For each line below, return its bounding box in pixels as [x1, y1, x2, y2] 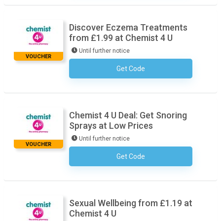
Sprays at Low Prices [69, 120, 153, 131]
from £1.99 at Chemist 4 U [69, 33, 173, 43]
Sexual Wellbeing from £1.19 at [69, 198, 192, 208]
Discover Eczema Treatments [69, 22, 187, 33]
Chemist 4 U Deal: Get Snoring [69, 110, 187, 120]
